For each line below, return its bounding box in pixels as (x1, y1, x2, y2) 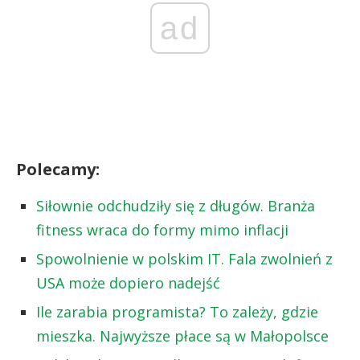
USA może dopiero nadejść (36, 272, 220, 292)
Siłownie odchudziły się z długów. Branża (36, 195, 315, 215)
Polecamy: (16, 157, 100, 180)
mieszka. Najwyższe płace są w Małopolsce (36, 325, 329, 346)
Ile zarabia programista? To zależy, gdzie (36, 301, 318, 321)
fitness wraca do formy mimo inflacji (36, 219, 288, 239)
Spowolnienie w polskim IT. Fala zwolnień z (36, 248, 333, 268)
